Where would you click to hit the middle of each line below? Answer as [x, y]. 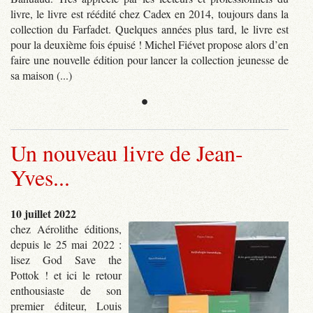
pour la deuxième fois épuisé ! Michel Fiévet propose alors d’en [150, 44]
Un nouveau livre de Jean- [127, 152]
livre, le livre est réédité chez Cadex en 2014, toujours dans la [150, 13]
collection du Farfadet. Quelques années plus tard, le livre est [150, 29]
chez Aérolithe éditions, [66, 228]
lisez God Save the [66, 259]
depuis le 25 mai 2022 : [66, 244]
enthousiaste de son [66, 290]
